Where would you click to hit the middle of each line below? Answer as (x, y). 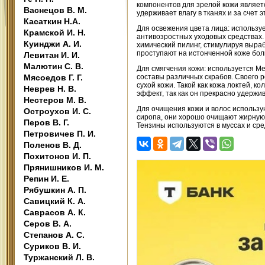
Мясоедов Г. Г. (53, 77)
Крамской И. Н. (55, 33)
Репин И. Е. (46, 179)
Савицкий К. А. (55, 201)
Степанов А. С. (54, 235)
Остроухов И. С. (57, 111)
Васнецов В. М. (55, 10)
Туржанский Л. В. (59, 257)
